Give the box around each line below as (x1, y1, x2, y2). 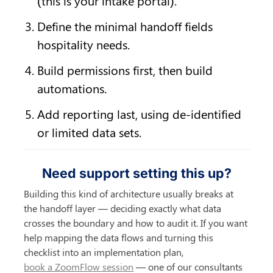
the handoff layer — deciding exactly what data (24, 201, 222, 214)
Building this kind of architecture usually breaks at (24, 186, 234, 200)
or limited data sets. (37, 123, 142, 140)
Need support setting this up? (41, 165, 232, 181)
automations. (37, 79, 107, 96)
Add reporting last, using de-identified (37, 105, 242, 122)
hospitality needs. (37, 35, 130, 52)
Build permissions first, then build (37, 61, 213, 78)
